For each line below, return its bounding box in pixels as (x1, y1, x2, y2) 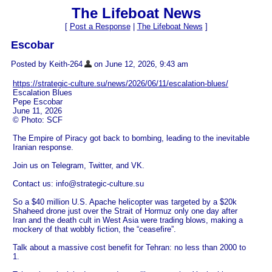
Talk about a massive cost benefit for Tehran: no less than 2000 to (13, 243, 246, 253)
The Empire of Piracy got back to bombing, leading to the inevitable (13, 134, 250, 143)
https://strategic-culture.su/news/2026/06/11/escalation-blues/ (13, 79, 228, 89)
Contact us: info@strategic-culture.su (13, 179, 144, 189)
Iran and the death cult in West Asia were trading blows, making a (13, 216, 243, 225)
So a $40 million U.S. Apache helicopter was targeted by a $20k (13, 197, 237, 207)
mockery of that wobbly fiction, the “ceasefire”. (13, 225, 176, 234)
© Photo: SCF (13, 115, 63, 125)
